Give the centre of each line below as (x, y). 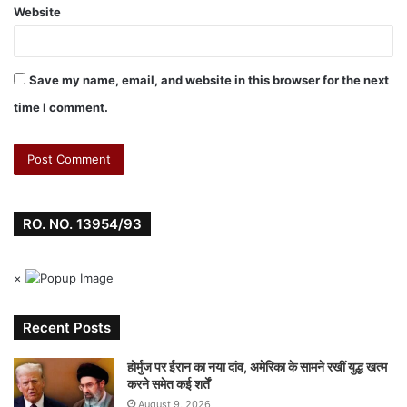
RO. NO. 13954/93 (82, 224)
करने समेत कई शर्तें (169, 384)
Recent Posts (67, 328)
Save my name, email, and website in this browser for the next (209, 80)
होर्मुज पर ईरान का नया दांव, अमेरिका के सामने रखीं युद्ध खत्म (257, 367)
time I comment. (61, 107)
